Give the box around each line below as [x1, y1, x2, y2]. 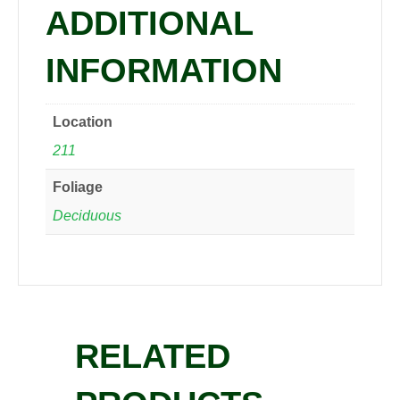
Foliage [53, 179, 103, 196]
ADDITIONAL [46, 4, 253, 43]
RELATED [75, 337, 230, 376]
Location [53, 114, 112, 130]
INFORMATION [46, 52, 282, 90]
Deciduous [53, 208, 121, 224]
